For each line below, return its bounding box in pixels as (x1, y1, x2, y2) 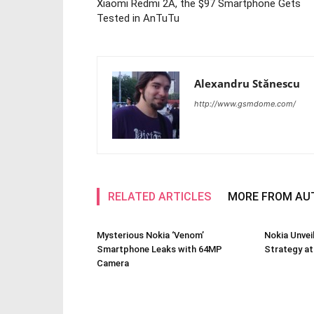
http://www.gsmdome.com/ (194, 99, 296, 109)
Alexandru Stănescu (194, 76, 300, 90)
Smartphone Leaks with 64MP (97, 244, 222, 254)
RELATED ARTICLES (108, 190, 211, 203)
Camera (97, 258, 129, 268)
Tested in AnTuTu (97, 12, 179, 25)
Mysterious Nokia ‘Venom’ (97, 230, 204, 240)
